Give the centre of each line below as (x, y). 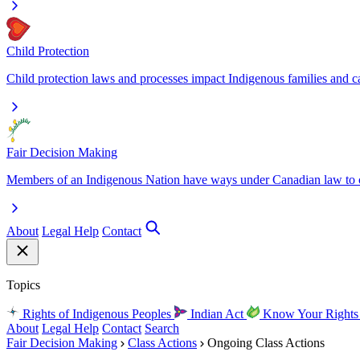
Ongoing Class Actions (266, 343)
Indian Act (217, 314)
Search (162, 328)
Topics (23, 285)
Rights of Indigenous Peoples (97, 314)
